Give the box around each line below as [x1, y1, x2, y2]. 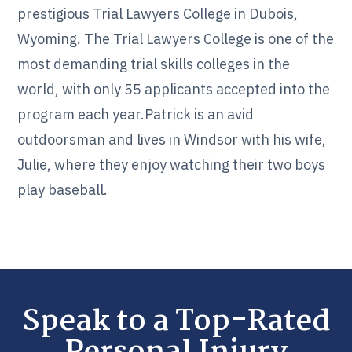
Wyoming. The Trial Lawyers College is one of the [17, 30, 335, 48]
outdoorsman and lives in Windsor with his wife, [17, 130, 327, 148]
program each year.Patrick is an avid [17, 105, 255, 123]
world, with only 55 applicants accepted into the [17, 80, 331, 98]
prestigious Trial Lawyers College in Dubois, [17, 5, 299, 23]
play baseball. [17, 181, 108, 199]
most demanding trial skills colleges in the [17, 55, 291, 73]
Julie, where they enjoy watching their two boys [17, 156, 326, 174]
